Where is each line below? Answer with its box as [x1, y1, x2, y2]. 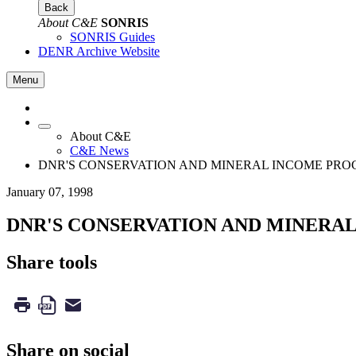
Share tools [6, 252, 97, 273]
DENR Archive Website [38, 44, 160, 58]
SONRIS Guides [70, 29, 155, 44]
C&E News [70, 143, 129, 157]
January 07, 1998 [6, 184, 93, 199]
